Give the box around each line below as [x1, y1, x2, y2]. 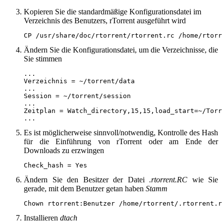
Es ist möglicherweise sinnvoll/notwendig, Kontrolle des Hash [24, 128, 218, 137]
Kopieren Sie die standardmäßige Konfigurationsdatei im [24, 7, 201, 16]
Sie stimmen [24, 55, 62, 63]
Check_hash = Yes [24, 162, 87, 169]
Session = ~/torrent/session [24, 92, 131, 100]
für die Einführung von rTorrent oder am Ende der [24, 137, 218, 146]
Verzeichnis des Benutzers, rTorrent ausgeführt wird [24, 16, 186, 25]
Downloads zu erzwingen [24, 146, 104, 155]
